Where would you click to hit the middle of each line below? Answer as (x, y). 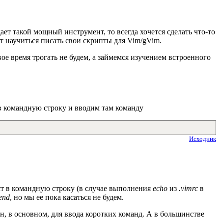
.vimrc (188, 188)
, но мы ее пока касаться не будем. (67, 197)
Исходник (203, 138)
